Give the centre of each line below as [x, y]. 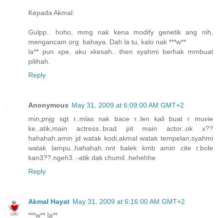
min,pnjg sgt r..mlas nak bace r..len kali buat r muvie [121, 119]
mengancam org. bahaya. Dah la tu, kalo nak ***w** [107, 42]
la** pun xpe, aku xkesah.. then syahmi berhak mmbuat [121, 52]
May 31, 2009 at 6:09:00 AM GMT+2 [128, 105]
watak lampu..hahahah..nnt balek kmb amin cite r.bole [121, 148]
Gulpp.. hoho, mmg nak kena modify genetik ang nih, [121, 32]
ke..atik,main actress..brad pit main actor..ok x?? [121, 129]
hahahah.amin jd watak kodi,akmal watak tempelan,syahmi [121, 138]
